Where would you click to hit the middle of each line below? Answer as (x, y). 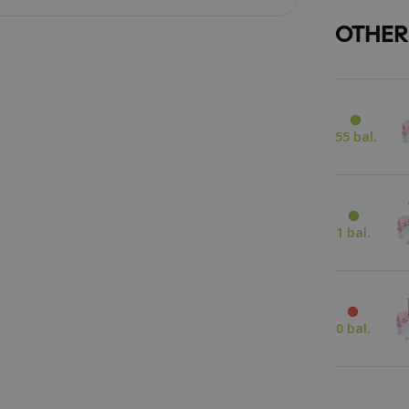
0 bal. (353, 328)
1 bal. (354, 232)
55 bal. (356, 136)
